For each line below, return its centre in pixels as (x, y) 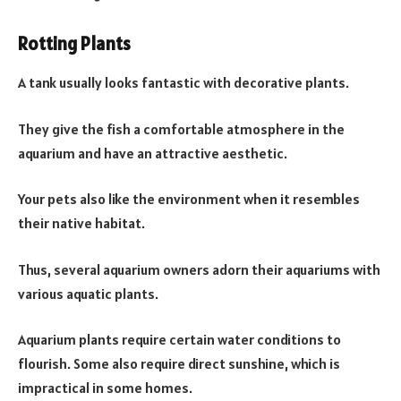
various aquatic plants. (88, 293)
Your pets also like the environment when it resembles (189, 199)
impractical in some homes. (105, 388)
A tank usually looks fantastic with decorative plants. (183, 83)
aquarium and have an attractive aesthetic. (153, 153)
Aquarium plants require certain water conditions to (179, 340)
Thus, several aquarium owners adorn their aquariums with (199, 269)
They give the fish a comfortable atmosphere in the (181, 128)
